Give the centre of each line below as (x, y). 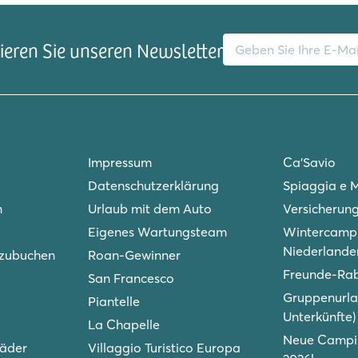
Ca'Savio (309, 163)
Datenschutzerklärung (153, 186)
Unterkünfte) (319, 317)
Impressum (119, 163)
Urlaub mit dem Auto (149, 209)
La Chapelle (123, 325)
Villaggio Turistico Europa (164, 348)
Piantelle (113, 302)
